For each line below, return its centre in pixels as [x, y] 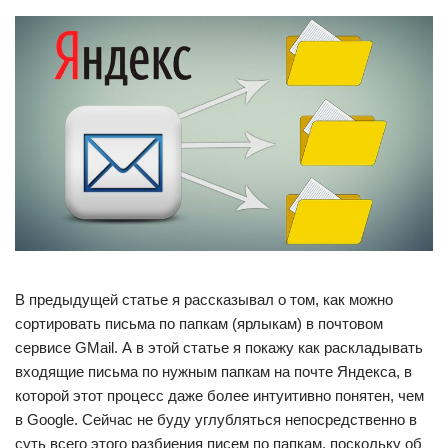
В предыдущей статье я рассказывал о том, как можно [204, 299]
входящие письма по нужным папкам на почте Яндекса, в [213, 371]
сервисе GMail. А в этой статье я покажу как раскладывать [219, 347]
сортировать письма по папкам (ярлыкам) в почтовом [199, 323]
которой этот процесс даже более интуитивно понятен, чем [219, 395]
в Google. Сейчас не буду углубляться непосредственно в [216, 419]
